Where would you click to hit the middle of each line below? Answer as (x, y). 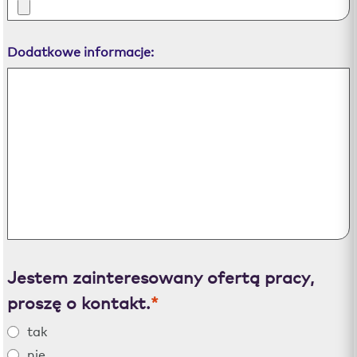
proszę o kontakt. (79, 302)
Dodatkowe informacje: (81, 51)
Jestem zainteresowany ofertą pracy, (161, 276)
